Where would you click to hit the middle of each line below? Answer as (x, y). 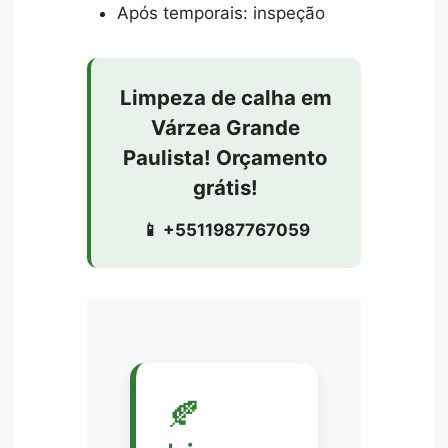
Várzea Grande (226, 127)
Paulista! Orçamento (226, 157)
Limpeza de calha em (225, 97)
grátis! (226, 187)
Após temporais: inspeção (221, 12)
